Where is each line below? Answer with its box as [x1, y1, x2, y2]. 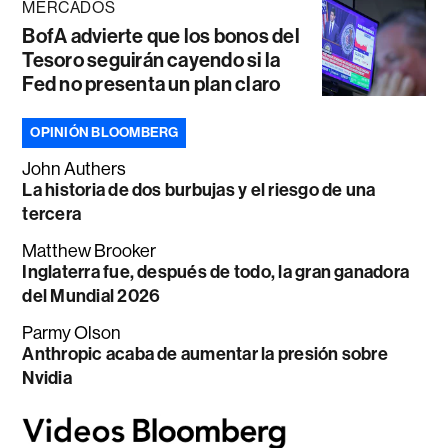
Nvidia [22, 367, 72, 390]
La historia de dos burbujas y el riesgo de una [22, 179, 376, 202]
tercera [22, 203, 82, 226]
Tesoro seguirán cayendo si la [22, 48, 281, 73]
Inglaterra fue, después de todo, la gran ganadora [22, 261, 410, 284]
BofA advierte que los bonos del [22, 24, 300, 49]
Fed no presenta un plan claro [22, 72, 281, 97]
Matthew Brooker [22, 241, 157, 262]
